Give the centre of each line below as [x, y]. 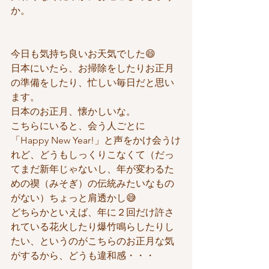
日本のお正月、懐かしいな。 [73, 111]
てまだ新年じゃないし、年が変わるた [92, 169]
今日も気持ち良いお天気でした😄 [83, 53]
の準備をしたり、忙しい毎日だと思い [92, 82]
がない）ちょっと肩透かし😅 [74, 198]
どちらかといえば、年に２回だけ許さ [92, 212]
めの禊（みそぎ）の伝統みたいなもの [92, 183]
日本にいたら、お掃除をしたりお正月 [92, 68]
